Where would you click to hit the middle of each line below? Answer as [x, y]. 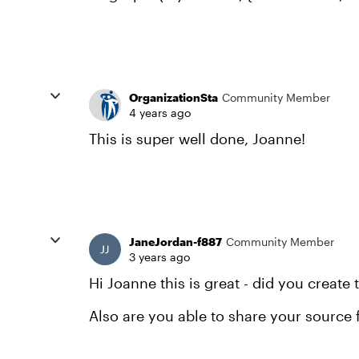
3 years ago [159, 256]
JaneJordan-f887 [175, 241]
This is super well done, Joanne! [199, 138]
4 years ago [160, 112]
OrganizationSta [173, 97]
